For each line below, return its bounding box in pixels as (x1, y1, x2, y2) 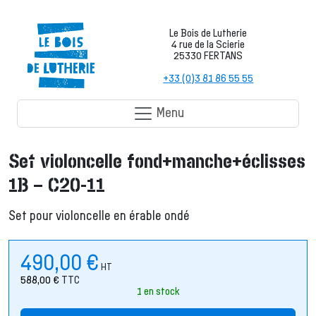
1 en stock (136, 286, 180, 297)
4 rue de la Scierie (171, 38, 245, 50)
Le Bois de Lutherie (169, 27, 248, 39)
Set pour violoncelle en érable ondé (8, 209, 190, 223)
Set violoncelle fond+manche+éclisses (8, 152, 305, 172)
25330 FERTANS (174, 49, 243, 61)
